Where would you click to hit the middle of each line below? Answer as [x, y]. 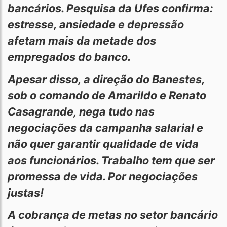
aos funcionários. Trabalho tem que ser [111, 160]
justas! [27, 193]
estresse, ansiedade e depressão [96, 24]
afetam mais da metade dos [82, 41]
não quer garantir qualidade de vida [103, 144]
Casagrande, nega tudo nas [81, 111]
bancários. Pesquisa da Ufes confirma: [110, 8]
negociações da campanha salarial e [105, 128]
